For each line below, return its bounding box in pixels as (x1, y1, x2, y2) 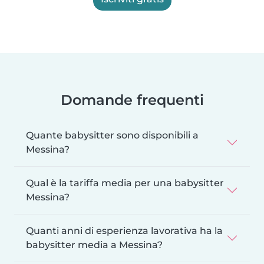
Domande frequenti (60, 91, 204, 108)
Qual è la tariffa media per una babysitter (26, 177, 224, 189)
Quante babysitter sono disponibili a (26, 129, 199, 141)
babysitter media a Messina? (26, 239, 163, 250)
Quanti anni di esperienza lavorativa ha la (26, 225, 223, 236)
